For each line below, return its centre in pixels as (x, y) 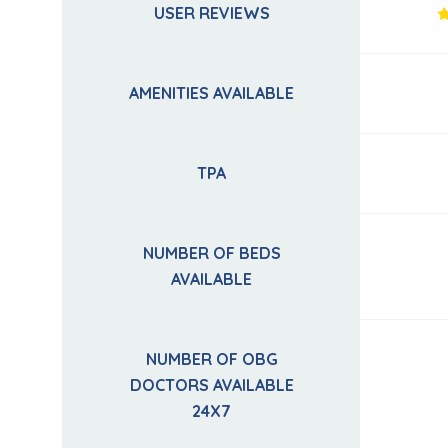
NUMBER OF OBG (211, 359)
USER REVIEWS (211, 13)
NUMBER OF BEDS (211, 253)
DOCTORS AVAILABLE (211, 385)
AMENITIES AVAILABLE (211, 93)
